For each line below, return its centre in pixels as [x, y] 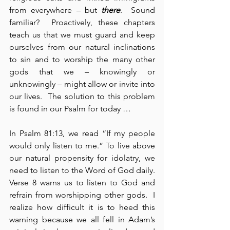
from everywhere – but [55, 10]
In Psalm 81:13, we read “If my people [82, 133]
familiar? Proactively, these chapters [82, 23]
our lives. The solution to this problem [82, 97]
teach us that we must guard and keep [82, 35]
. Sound [138, 10]
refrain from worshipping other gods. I [82, 195]
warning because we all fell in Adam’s [82, 220]
